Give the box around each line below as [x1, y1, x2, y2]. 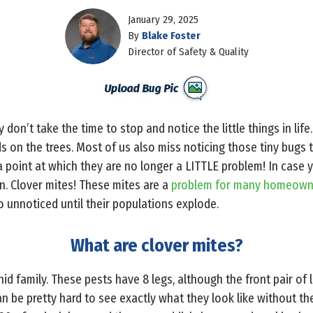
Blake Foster [141, 29, 201, 43]
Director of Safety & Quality [127, 45, 249, 59]
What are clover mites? [70, 234, 243, 256]
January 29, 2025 [127, 13, 198, 27]
